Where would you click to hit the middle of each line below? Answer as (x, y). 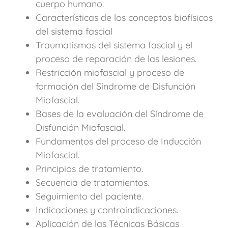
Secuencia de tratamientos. (92, 183)
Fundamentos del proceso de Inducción (118, 141)
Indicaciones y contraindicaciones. (107, 210)
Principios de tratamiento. (89, 169)
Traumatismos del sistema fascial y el (114, 45)
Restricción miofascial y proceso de (110, 73)
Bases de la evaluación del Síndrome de (120, 114)
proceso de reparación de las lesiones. (116, 59)
